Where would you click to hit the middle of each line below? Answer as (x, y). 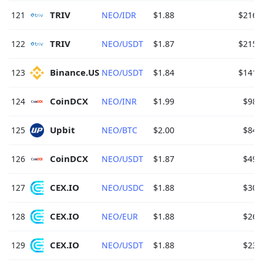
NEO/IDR (119, 15)
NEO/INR (119, 101)
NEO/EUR (120, 216)
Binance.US (76, 73)
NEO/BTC (119, 130)
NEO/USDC (123, 187)
